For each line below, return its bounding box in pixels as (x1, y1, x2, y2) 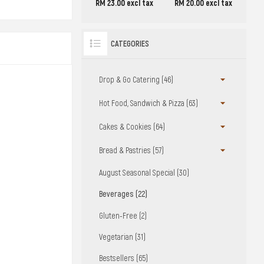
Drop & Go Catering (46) (98, 75, 173, 85)
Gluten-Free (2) (98, 211, 147, 221)
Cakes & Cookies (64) (98, 122, 165, 132)
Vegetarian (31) (98, 232, 146, 242)
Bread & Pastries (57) (98, 146, 164, 156)
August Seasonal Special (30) (98, 168, 189, 178)
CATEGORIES (110, 38, 149, 49)
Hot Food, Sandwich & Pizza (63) (98, 98, 198, 108)
